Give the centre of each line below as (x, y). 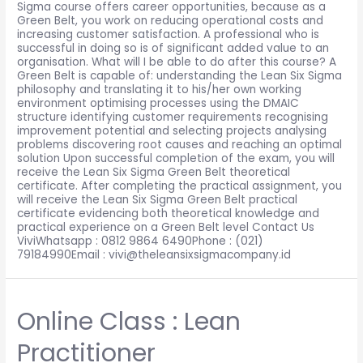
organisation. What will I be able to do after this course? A (177, 62)
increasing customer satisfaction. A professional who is (169, 34)
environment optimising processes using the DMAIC (158, 103)
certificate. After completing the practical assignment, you (180, 186)
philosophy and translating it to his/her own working (160, 89)
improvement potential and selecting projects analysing (172, 130)
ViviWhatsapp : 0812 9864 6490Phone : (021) (141, 241)
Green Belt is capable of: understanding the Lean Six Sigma (180, 75)
